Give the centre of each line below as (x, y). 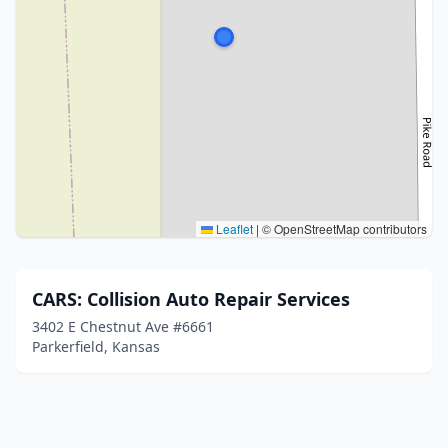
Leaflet (233, 228)
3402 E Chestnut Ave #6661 (123, 326)
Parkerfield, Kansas (96, 346)
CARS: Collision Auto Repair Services (191, 299)
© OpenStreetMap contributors (343, 228)
